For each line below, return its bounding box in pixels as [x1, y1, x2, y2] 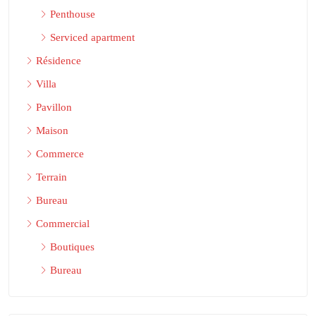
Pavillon [36, 101, 72, 113]
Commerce [36, 147, 84, 159]
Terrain [36, 171, 67, 183]
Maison [36, 124, 68, 136]
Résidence [36, 54, 81, 66]
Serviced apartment [50, 31, 135, 43]
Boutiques [50, 241, 95, 253]
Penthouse [50, 8, 95, 20]
